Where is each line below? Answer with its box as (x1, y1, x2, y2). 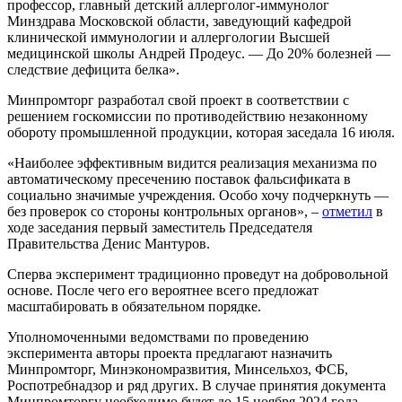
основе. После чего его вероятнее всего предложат (7, 282, 319, 298)
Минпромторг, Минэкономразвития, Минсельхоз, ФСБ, (7, 361, 348, 377)
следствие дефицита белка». (7, 61, 179, 77)
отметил (322, 203, 372, 219)
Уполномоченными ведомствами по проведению (7, 328, 309, 345)
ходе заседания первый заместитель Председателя (7, 219, 312, 235)
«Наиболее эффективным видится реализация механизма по (7, 154, 377, 170)
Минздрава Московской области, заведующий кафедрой (7, 13, 352, 29)
